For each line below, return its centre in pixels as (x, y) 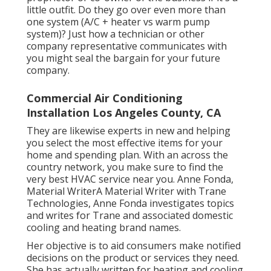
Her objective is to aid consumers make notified (134, 246)
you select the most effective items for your (125, 143)
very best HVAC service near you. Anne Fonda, (130, 179)
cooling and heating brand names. (104, 228)
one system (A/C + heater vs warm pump (118, 22)
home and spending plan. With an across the (127, 155)
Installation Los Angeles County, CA (124, 113)
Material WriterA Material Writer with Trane (126, 191)
